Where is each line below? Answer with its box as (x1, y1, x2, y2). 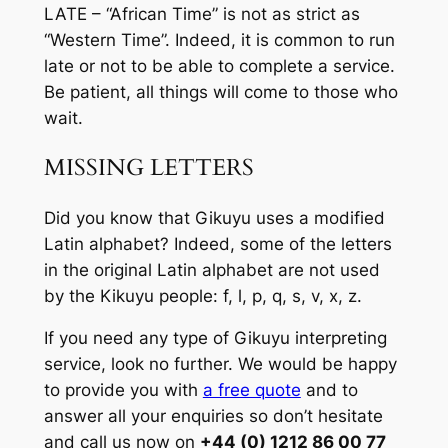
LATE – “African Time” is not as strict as (43, 4, 360, 25)
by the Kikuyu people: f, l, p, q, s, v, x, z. (43, 285, 362, 306)
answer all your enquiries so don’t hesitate (43, 406, 383, 427)
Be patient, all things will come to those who (43, 82, 398, 103)
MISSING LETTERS (43, 152, 254, 184)
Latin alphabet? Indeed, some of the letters (43, 233, 392, 254)
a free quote (202, 380, 301, 401)
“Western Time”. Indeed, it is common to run (43, 30, 395, 51)
